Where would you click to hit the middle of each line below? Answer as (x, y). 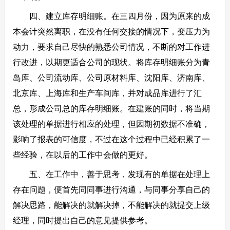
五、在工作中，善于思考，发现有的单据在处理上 (111, 174)
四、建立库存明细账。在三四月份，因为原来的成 (111, 16)
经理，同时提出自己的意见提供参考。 (82, 221)
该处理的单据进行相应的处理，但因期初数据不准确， (111, 124)
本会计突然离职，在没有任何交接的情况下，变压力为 (111, 32)
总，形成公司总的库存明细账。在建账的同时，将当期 (111, 109)
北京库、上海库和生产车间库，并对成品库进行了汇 (107, 93)
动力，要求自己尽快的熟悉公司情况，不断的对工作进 (111, 47)
